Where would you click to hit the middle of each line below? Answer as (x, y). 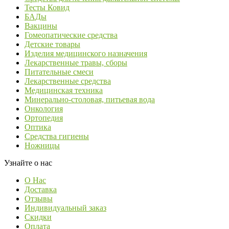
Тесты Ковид (47, 8)
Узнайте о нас (28, 163)
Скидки (38, 217)
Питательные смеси (59, 72)
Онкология (44, 109)
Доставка (41, 190)
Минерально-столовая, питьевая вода (90, 100)
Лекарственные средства (68, 81)
